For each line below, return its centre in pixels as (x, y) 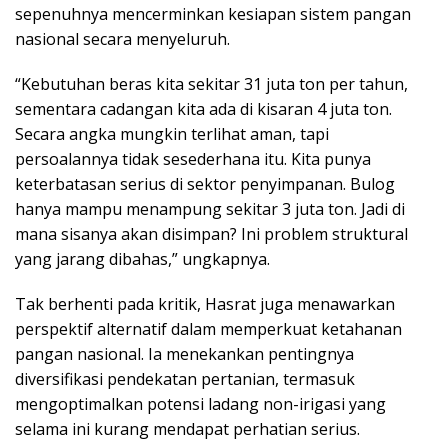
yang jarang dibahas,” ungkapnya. (142, 258)
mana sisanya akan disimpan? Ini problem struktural (211, 233)
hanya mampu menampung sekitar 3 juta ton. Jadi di (210, 208)
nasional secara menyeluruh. (122, 38)
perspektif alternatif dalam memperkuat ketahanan (208, 328)
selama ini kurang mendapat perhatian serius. (187, 428)
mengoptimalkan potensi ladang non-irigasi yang (200, 403)
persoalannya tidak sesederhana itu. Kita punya (193, 158)
